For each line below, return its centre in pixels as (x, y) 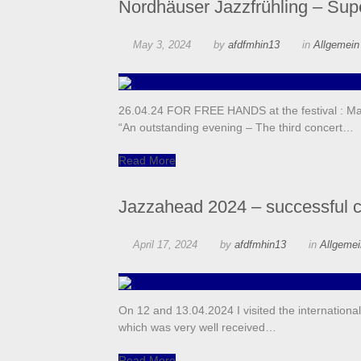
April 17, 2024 (165, 245)
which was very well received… (197, 328)
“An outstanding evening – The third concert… (236, 128)
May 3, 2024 (162, 45)
